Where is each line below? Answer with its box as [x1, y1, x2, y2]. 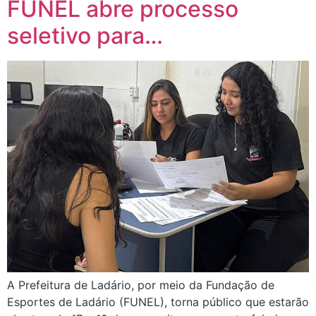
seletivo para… [7, 22, 163, 50]
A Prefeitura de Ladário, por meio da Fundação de [7, 278, 274, 293]
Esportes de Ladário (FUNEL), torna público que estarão [7, 295, 309, 310]
